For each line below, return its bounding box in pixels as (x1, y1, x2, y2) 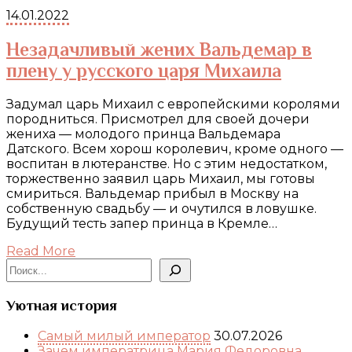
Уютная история (6, 296, 117, 313)
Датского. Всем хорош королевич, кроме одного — (6, 141, 343, 157)
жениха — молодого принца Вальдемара (6, 126, 280, 142)
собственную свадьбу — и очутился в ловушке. (6, 201, 317, 217)
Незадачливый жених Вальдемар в (6, 38, 312, 60)
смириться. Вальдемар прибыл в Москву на (6, 186, 299, 202)
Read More (6, 244, 75, 259)
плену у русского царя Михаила (6, 60, 281, 82)
